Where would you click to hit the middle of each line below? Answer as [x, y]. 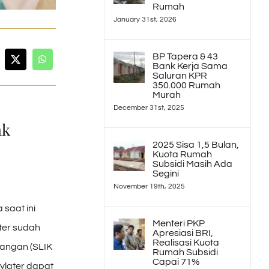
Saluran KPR [180, 76]
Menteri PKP [179, 223]
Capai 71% [177, 262]
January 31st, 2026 [145, 20]
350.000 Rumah [187, 85]
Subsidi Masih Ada [193, 164]
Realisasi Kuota [186, 243]
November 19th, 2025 [150, 186]
